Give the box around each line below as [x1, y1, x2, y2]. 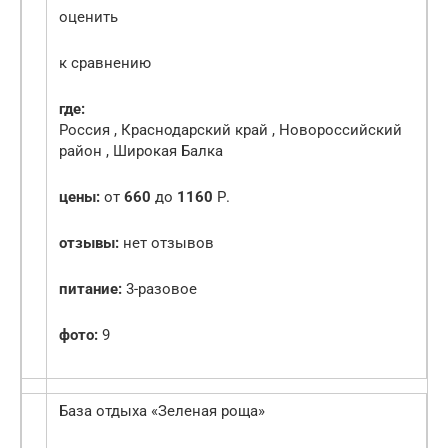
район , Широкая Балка [59, 142, 223, 161]
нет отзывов [119, 234, 214, 253]
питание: [59, 280, 122, 299]
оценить [59, 8, 118, 27]
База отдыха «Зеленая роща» [59, 402, 265, 421]
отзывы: [59, 234, 119, 253]
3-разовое [122, 280, 197, 299]
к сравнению [59, 54, 151, 73]
